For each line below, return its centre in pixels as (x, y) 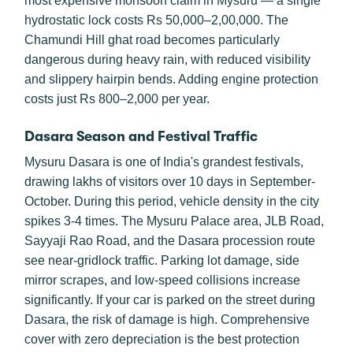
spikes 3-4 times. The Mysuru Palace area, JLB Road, (174, 221)
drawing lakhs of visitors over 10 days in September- (170, 182)
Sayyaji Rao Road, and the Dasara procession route (170, 241)
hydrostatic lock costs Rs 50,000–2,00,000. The (156, 20)
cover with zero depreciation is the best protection (162, 339)
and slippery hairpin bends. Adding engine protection (171, 79)
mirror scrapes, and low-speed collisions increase (162, 280)
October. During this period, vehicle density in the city (172, 201)
